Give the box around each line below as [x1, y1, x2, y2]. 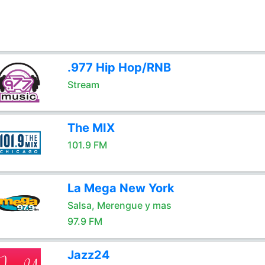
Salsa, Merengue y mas [67, 199, 172, 211]
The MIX [67, 121, 115, 135]
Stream [67, 79, 99, 91]
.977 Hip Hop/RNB [67, 60, 171, 75]
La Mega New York [67, 181, 174, 195]
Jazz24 [67, 248, 110, 262]
